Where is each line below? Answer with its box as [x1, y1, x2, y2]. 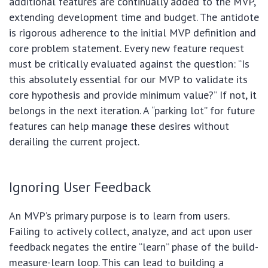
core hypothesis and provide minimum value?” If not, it [9, 88, 257, 102]
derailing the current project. [9, 135, 139, 149]
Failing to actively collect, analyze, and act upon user [9, 224, 252, 239]
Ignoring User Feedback [9, 178, 151, 196]
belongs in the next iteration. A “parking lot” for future [9, 103, 255, 118]
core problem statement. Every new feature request [9, 41, 244, 56]
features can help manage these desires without [9, 119, 229, 133]
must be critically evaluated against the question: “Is [9, 57, 249, 71]
